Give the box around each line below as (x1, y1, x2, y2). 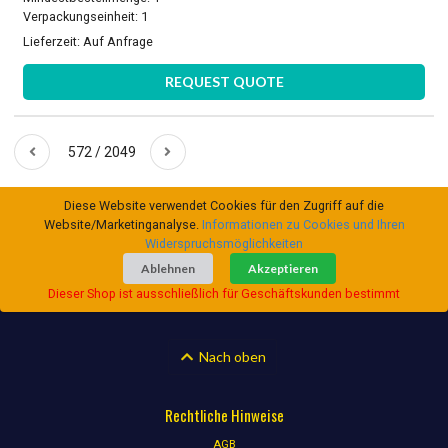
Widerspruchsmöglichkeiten (145, 236, 303, 252)
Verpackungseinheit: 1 (23, 9, 149, 25)
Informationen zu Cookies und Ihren (201, 217, 405, 233)
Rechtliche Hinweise (164, 404, 284, 427)
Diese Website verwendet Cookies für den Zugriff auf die (64, 198, 384, 214)
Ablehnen (141, 260, 195, 276)
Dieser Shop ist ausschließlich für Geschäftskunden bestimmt (48, 286, 400, 301)
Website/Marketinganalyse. (43, 217, 202, 233)
